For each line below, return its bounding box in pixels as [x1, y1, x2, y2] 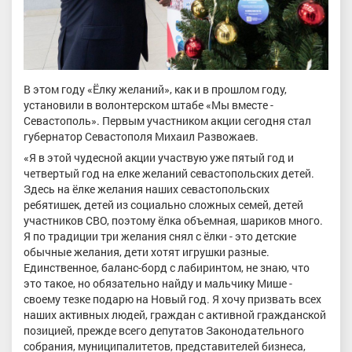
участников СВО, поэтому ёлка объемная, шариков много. [24, 213, 323, 229]
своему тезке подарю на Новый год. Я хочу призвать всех [24, 291, 321, 307]
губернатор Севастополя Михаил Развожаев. [24, 128, 258, 144]
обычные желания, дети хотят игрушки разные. [24, 244, 269, 260]
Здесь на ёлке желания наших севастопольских [24, 181, 269, 197]
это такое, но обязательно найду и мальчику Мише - [24, 276, 292, 291]
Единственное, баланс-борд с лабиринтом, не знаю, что [24, 260, 310, 276]
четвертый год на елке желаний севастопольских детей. [24, 166, 314, 181]
